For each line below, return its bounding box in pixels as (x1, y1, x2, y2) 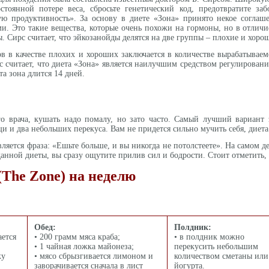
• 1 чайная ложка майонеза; (34, 242, 134, 251)
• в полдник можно (174, 232, 244, 241)
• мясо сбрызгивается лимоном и (34, 252, 153, 261)
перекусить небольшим (174, 242, 258, 251)
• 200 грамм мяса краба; (34, 232, 120, 241)
